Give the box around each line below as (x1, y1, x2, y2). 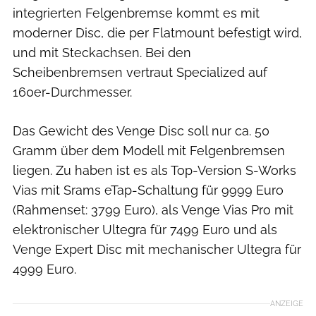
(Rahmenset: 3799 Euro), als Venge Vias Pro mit (13, 202, 293, 218)
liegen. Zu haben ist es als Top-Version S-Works (13, 163, 296, 178)
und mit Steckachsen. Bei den (13, 45, 191, 61)
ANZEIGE (270, 298, 303, 309)
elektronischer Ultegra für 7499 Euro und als (13, 222, 277, 238)
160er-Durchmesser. (13, 85, 132, 100)
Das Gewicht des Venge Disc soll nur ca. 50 (13, 123, 269, 139)
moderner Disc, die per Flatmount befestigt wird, (13, 25, 302, 41)
